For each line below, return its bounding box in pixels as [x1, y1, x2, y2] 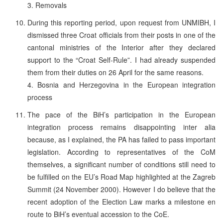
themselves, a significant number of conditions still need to [27, 159, 216, 169]
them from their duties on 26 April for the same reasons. [27, 67, 204, 77]
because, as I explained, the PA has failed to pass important [27, 134, 216, 144]
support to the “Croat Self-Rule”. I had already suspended [27, 54, 216, 65]
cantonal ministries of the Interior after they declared [27, 42, 216, 52]
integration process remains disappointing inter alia [27, 121, 216, 132]
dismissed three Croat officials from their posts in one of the [27, 29, 216, 40]
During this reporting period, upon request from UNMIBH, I [27, 17, 216, 27]
